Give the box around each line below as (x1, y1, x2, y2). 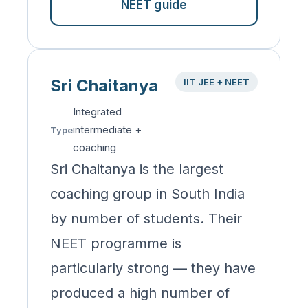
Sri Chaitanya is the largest (50, 161, 223, 177)
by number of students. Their (50, 210, 242, 227)
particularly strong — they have (50, 260, 256, 276)
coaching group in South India (50, 186, 245, 202)
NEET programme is (50, 235, 181, 252)
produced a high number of (50, 285, 230, 301)
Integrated (73, 105, 122, 118)
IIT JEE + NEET (184, 76, 250, 87)
